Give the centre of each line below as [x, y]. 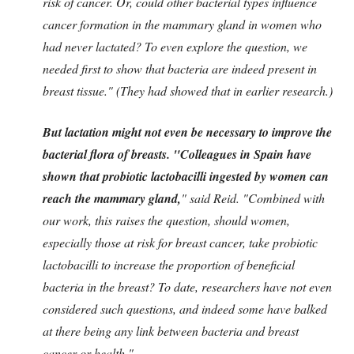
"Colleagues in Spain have [242, 154]
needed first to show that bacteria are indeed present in [180, 68]
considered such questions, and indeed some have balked [185, 308]
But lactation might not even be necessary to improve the [187, 132]
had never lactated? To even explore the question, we [175, 46]
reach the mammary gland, [112, 198]
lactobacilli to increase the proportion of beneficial [169, 264]
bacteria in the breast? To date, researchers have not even [187, 286]
